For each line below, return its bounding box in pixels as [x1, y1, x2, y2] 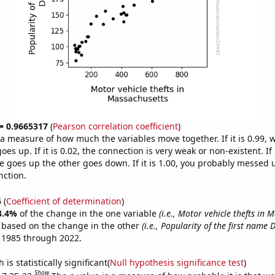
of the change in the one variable [19, 207, 159, 219]
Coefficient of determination [6, 195, 122, 207]
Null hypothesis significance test [109, 256, 244, 268]
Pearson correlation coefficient [52, 120, 178, 132]
